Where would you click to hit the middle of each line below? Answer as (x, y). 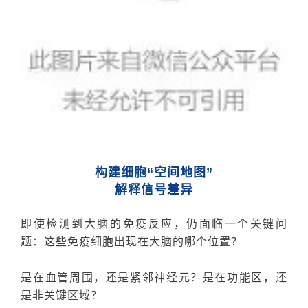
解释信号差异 (154, 189)
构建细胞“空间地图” (154, 172)
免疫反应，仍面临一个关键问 (205, 223)
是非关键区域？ (62, 295)
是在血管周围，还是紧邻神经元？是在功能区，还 (154, 277)
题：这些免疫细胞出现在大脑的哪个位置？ (132, 241)
